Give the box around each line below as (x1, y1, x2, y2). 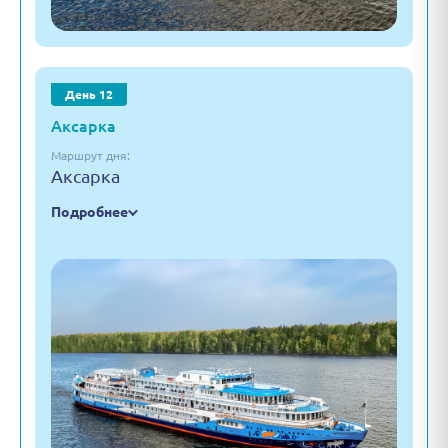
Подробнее (51, 204, 128, 220)
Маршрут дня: (51, 149, 130, 162)
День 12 (65, 88, 113, 101)
